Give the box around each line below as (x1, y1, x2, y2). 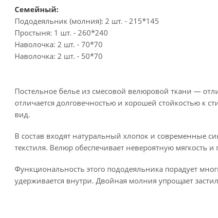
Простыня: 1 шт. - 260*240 (15, 28, 108, 37)
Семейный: (15, 4, 58, 14)
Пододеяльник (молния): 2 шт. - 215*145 (15, 16, 159, 26)
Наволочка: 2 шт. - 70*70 (15, 39, 103, 49)
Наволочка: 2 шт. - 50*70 (15, 51, 103, 61)
